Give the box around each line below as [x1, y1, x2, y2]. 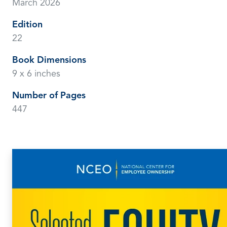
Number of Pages [12, 91, 86, 100]
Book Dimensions [12, 55, 86, 65]
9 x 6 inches [12, 69, 60, 79]
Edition [12, 20, 43, 29]
